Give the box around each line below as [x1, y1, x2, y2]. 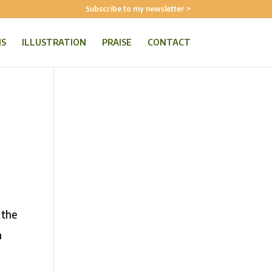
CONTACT [147, 37, 191, 47]
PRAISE [101, 37, 132, 47]
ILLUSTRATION [21, 37, 86, 47]
